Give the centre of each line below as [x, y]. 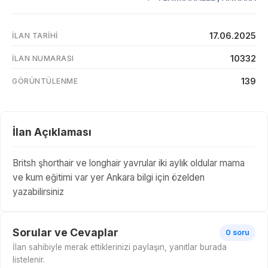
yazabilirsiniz [38, 192]
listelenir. [29, 260]
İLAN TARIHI [35, 36]
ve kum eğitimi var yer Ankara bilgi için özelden [109, 178]
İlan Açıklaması [52, 132]
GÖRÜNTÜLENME [45, 81]
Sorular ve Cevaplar [66, 233]
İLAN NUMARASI [43, 59]
